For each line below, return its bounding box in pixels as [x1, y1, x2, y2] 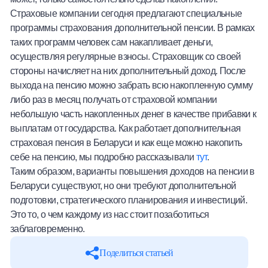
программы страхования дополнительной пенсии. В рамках [10, 22, 255, 33]
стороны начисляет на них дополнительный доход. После [10, 65, 246, 77]
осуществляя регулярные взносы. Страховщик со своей [10, 51, 241, 62]
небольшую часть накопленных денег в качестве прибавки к [10, 108, 257, 120]
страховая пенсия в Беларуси [10, 137, 135, 148]
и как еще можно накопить [134, 137, 242, 148]
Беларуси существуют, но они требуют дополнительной [10, 180, 236, 191]
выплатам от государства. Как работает [10, 123, 173, 134]
